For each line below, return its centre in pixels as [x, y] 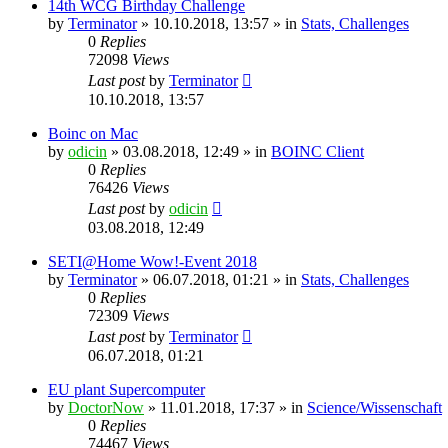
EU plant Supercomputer [126, 389]
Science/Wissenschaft [374, 407]
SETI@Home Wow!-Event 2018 [152, 261]
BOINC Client [317, 151]
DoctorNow [106, 407]
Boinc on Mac [93, 133]
